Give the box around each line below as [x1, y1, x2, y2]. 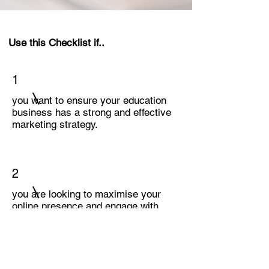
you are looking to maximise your [12, 188, 161, 200]
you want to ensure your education [12, 94, 166, 106]
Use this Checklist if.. [8, 37, 104, 49]
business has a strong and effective [12, 106, 171, 118]
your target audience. [12, 212, 107, 224]
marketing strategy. [12, 118, 98, 130]
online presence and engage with [12, 200, 159, 212]
